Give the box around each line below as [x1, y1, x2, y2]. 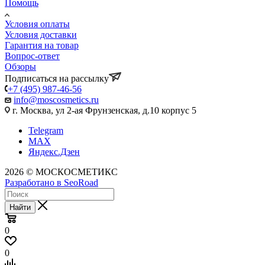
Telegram [28, 125, 63, 135]
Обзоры [5, 61, 36, 72]
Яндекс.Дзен [28, 146, 80, 157]
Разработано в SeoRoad [5, 177, 98, 188]
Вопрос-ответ [5, 50, 60, 61]
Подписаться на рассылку [5, 73, 109, 83]
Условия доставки [5, 29, 77, 40]
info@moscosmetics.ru [14, 94, 99, 105]
